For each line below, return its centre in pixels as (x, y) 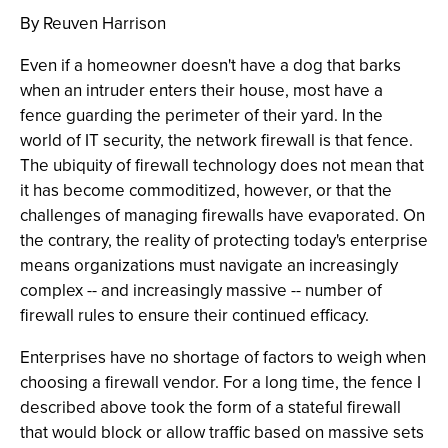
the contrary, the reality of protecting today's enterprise (224, 240)
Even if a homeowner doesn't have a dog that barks (210, 65)
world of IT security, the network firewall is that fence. (216, 140)
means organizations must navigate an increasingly (209, 265)
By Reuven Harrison (93, 23)
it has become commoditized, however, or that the (206, 190)
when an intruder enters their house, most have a (201, 90)
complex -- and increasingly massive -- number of (201, 290)
